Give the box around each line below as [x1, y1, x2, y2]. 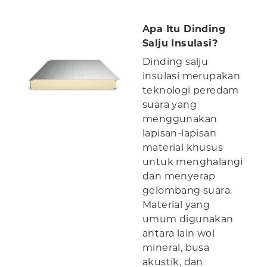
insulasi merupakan [142, 70, 241, 82]
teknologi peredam [142, 85, 239, 97]
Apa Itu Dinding [142, 23, 226, 35]
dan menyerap [142, 170, 216, 182]
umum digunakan [142, 213, 234, 225]
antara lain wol [142, 228, 215, 240]
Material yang [142, 199, 210, 211]
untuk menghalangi [142, 156, 243, 168]
